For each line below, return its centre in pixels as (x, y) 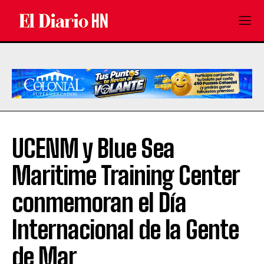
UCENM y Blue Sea (93, 149)
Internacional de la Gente (125, 230)
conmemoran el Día (99, 203)
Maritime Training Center (126, 176)
